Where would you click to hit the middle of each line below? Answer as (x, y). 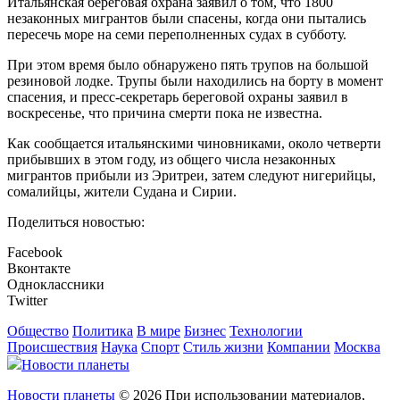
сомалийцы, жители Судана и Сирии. (122, 192)
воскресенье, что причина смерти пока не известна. (165, 113)
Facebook (35, 253)
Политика (103, 331)
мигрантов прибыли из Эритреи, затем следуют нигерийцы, (192, 176)
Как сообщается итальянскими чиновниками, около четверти (194, 144)
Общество (38, 331)
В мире (158, 331)
